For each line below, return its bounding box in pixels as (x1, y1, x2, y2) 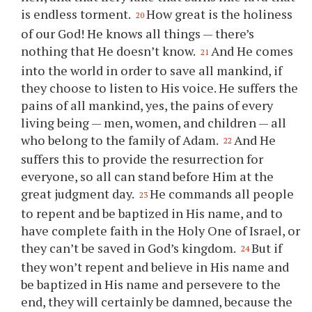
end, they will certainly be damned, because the (21, 293, 293, 311)
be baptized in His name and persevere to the (21, 276, 281, 293)
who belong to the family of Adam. (21, 131, 221, 148)
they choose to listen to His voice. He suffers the (21, 79, 299, 96)
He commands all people (150, 185, 295, 203)
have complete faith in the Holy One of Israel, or (21, 221, 301, 239)
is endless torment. (21, 6, 134, 23)
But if (251, 239, 283, 256)
